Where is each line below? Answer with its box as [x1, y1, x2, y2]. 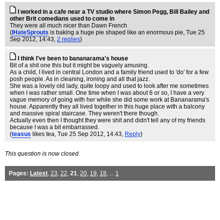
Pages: [9, 170, 28, 177]
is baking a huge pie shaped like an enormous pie [50, 29, 183, 36]
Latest [30, 170, 48, 177]
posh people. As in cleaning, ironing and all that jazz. [10, 76, 150, 82]
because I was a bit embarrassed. [10, 124, 99, 131]
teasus [12, 131, 31, 137]
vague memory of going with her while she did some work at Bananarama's [10, 96, 209, 103]
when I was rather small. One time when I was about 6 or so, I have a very [10, 89, 204, 96]
